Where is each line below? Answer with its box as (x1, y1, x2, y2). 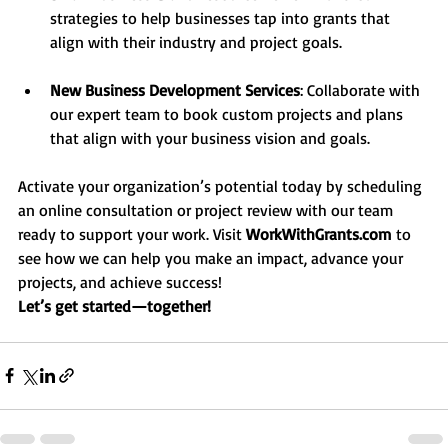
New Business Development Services (50, 79, 300, 100)
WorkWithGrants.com (246, 223, 391, 244)
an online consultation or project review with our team (18, 199, 397, 220)
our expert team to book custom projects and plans (50, 103, 407, 124)
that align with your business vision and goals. (50, 127, 370, 148)
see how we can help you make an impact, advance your (18, 247, 407, 268)
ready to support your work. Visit (18, 223, 246, 244)
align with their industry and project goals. (50, 31, 342, 52)
